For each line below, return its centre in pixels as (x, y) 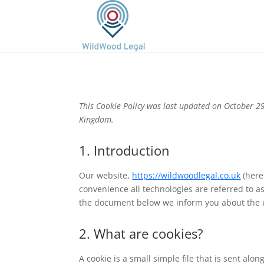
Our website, (106, 175)
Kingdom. (97, 119)
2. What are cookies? (141, 233)
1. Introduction (125, 150)
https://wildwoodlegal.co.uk (187, 175)
